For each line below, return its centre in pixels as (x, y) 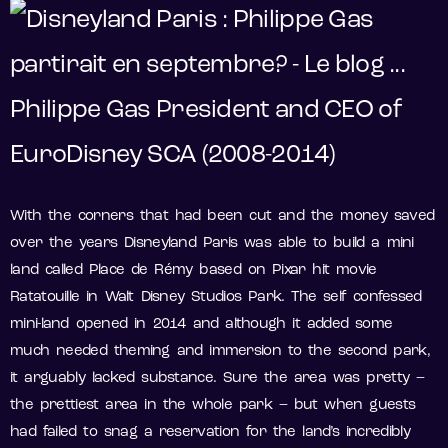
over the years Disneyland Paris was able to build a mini (212, 244)
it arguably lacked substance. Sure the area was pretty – (217, 379)
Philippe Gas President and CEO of (206, 111)
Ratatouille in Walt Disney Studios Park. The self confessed (216, 298)
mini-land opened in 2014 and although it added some (201, 325)
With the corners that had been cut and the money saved (222, 217)
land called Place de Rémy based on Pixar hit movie (193, 271)
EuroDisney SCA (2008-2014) (172, 156)
